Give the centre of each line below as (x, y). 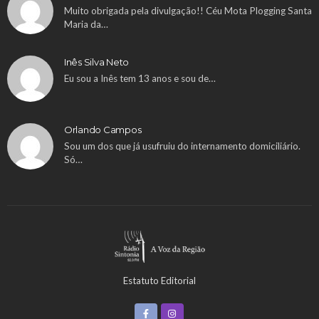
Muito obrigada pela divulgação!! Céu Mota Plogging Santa (188, 10)
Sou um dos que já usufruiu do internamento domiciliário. (182, 146)
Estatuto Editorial (159, 280)
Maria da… (86, 24)
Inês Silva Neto (97, 62)
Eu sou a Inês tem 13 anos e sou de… (140, 78)
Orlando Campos (103, 129)
